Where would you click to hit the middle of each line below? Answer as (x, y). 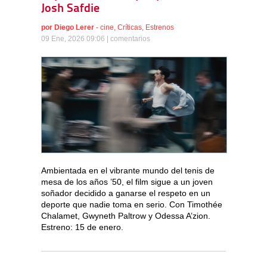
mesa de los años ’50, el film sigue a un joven (127, 181)
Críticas (130, 27)
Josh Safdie (70, 9)
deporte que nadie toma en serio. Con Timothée (132, 204)
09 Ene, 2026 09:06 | (76, 38)
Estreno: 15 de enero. (82, 227)
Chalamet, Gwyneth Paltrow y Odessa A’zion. (126, 215)
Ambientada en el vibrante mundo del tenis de (128, 170)
